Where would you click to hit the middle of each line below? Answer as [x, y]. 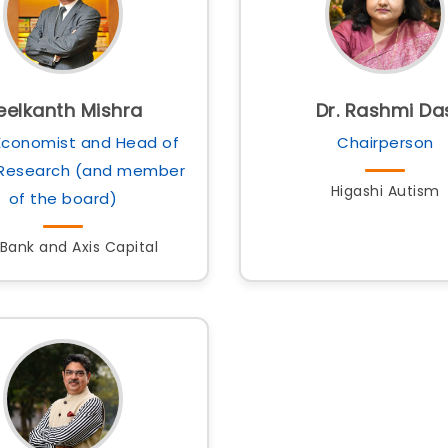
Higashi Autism [385, 191]
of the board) [62, 198]
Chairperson [385, 142]
